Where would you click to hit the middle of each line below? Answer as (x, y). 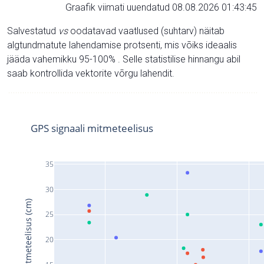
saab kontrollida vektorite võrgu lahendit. (91, 73)
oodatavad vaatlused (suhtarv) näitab (146, 31)
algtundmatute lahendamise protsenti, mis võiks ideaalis (122, 45)
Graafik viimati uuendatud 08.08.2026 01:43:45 (161, 7)
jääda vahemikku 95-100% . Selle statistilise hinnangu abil (124, 59)
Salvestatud (33, 31)
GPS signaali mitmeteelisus (92, 128)
